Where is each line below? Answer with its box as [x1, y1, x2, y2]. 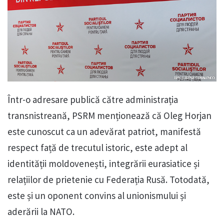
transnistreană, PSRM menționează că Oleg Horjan [7, 109, 211, 122]
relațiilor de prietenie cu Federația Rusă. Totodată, [7, 173, 209, 186]
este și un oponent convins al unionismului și [7, 189, 186, 202]
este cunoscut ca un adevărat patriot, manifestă [7, 125, 201, 138]
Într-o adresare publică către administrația [7, 93, 178, 106]
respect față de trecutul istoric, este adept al [7, 141, 187, 154]
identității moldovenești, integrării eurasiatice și [7, 157, 199, 170]
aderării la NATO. [7, 205, 74, 218]
